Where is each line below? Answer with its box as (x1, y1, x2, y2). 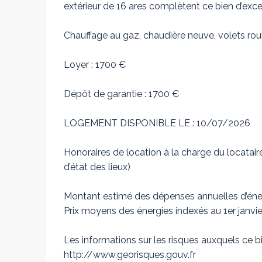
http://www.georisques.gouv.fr (64, 249, 196, 260)
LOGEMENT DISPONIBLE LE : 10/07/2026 (64, 118, 250, 129)
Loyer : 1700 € (64, 59, 126, 70)
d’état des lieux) (64, 161, 130, 173)
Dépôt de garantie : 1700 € (64, 88, 179, 99)
